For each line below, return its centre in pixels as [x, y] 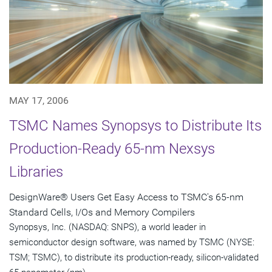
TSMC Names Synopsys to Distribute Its [135, 126]
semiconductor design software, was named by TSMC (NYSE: [132, 243]
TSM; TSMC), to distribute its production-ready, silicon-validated [134, 258]
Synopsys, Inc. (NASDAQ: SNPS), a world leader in [107, 227]
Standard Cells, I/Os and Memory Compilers [102, 212]
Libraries [36, 172]
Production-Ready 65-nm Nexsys [112, 149]
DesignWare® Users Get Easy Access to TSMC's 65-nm [126, 197]
